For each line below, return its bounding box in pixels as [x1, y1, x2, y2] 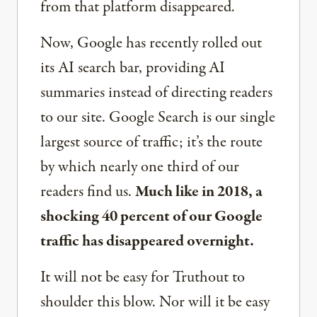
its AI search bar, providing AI [40, 57, 225, 80]
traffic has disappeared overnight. [40, 230, 254, 253]
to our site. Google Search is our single [40, 106, 275, 129]
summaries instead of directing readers [40, 81, 272, 105]
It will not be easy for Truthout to [40, 266, 245, 289]
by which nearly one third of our [40, 156, 239, 179]
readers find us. [40, 180, 135, 204]
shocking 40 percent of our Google [40, 205, 263, 229]
